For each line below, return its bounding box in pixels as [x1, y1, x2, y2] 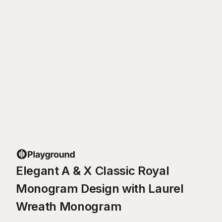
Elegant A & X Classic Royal [16, 163, 169, 178]
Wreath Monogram [16, 199, 122, 214]
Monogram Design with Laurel [16, 181, 184, 196]
